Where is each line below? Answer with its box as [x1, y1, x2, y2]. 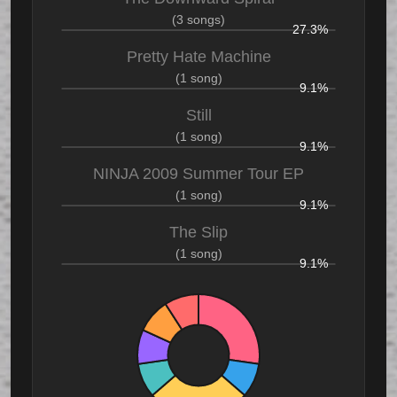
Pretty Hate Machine [126, 48, 271, 66]
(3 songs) [172, 12, 225, 27]
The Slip [169, 223, 228, 242]
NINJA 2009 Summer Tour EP [93, 165, 304, 183]
